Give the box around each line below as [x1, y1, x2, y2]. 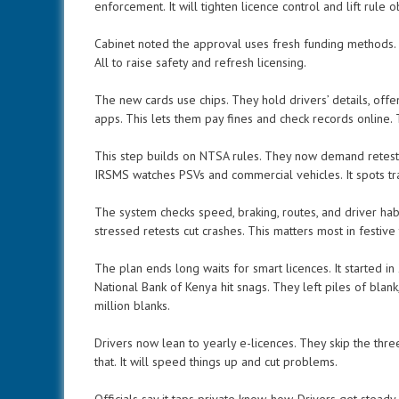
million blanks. [94, 297, 170, 313]
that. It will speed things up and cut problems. [94, 354, 338, 370]
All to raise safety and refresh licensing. [94, 54, 306, 70]
